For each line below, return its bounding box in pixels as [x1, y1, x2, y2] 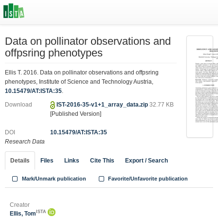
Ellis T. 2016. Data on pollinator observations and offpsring [5, 69, 159, 76]
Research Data [5, 138, 45, 145]
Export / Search [125, 157, 168, 164]
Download [5, 101, 32, 108]
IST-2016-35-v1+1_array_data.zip [56, 101, 150, 108]
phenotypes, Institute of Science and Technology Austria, [5, 78, 153, 85]
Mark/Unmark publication [20, 176, 86, 182]
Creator [10, 201, 30, 208]
